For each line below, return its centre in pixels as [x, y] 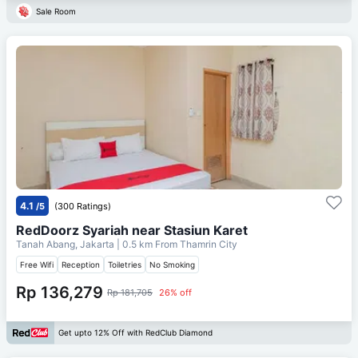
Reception [81, 264]
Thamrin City [209, 244]
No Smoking [172, 264]
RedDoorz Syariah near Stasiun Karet [132, 230]
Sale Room [56, 11]
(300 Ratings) [83, 206]
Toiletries [125, 264]
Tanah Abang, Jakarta [66, 244]
